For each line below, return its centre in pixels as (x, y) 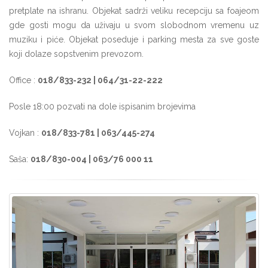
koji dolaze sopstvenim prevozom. (76, 54)
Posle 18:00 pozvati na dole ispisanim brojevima (102, 107)
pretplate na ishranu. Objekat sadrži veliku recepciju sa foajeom (134, 11)
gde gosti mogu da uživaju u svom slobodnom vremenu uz (134, 25)
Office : (23, 80)
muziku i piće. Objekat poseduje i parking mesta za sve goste (134, 40)
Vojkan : (25, 133)
